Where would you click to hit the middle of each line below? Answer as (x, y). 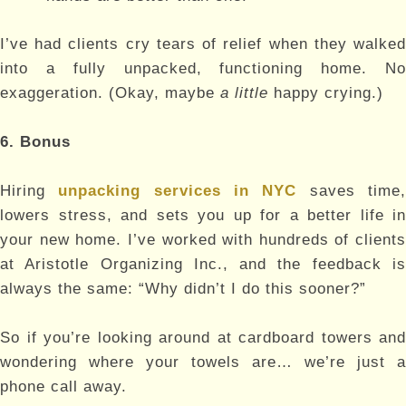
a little (244, 92)
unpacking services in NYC (178, 191)
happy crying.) (326, 92)
